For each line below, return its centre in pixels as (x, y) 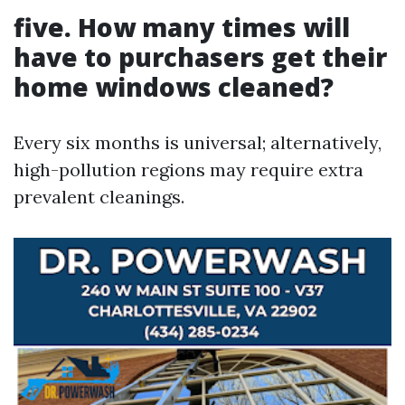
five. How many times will (182, 27)
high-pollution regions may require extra (188, 170)
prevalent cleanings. (99, 197)
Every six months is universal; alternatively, (198, 142)
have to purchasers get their (200, 57)
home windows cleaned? (174, 87)
